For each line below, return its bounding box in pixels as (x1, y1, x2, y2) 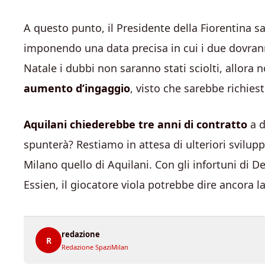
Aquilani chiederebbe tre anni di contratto (24, 117, 247, 131)
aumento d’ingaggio (24, 81, 130, 95)
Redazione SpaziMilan (62, 243, 128, 251)
